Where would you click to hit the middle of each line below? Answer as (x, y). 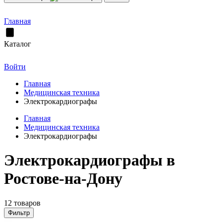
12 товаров (22, 203)
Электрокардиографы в (89, 160)
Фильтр (19, 213)
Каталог (18, 44)
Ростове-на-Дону (63, 179)
